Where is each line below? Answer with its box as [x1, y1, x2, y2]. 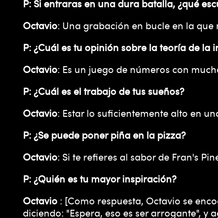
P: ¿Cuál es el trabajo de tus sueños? [23, 84, 184, 98]
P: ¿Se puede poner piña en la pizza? [23, 127, 186, 142]
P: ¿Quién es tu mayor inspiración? [23, 171, 177, 185]
